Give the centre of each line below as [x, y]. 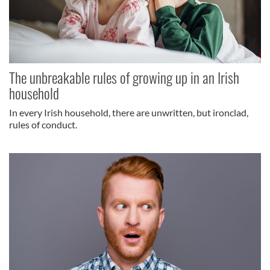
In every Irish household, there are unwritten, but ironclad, [129, 113]
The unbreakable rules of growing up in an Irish [124, 77]
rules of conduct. [43, 125]
